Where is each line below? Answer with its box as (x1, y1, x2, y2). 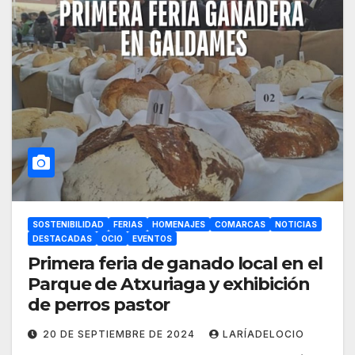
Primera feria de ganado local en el (28, 253, 323, 275)
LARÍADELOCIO (223, 328, 304, 341)
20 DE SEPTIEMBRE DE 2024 (43, 328, 198, 341)
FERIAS (113, 219, 143, 230)
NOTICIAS (275, 219, 317, 230)
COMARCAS (215, 219, 265, 230)
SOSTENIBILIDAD (32, 219, 104, 230)
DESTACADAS (32, 234, 92, 244)
